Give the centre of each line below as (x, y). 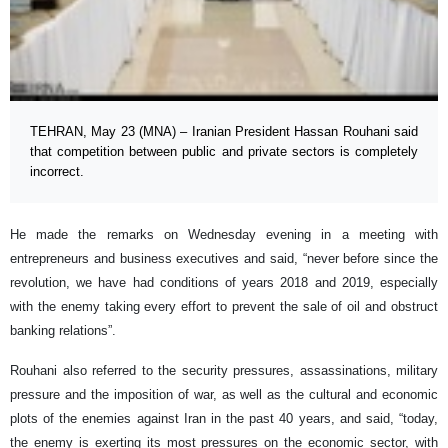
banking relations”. (63, 330)
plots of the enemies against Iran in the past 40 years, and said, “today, (224, 418)
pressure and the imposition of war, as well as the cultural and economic (224, 394)
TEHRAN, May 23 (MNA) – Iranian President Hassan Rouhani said (224, 131)
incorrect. (57, 171)
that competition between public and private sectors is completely (224, 151)
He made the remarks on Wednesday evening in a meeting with (224, 234)
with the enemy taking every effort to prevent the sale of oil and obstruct (224, 306)
